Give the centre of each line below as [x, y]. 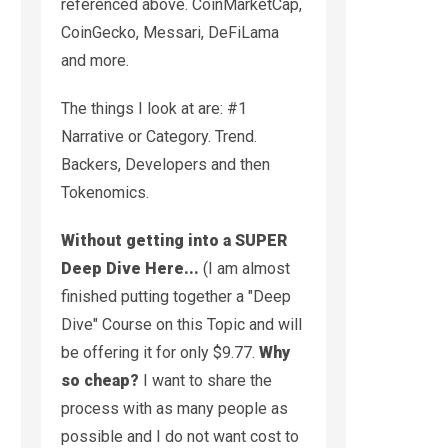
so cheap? [100, 380]
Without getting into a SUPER [174, 240]
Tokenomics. [105, 192]
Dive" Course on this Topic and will [181, 324]
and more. [95, 60]
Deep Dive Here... [130, 268]
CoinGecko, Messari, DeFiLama [170, 32]
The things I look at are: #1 [154, 108]
